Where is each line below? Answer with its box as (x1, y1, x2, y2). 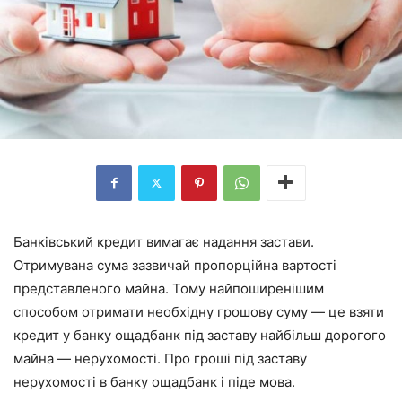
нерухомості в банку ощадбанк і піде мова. (13, 372, 295, 390)
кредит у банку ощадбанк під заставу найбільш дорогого (13, 326, 386, 344)
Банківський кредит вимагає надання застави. (13, 232, 314, 250)
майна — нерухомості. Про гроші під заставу (13, 349, 307, 367)
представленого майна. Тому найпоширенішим (13, 279, 324, 297)
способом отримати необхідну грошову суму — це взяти (13, 302, 384, 320)
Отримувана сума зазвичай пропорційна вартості (13, 256, 336, 274)
